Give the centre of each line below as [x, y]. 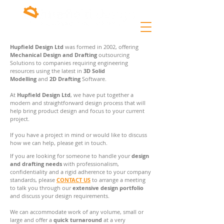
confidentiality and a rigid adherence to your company [80, 172]
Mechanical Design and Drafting [53, 55]
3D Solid [94, 71]
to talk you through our [41, 188]
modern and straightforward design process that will [78, 103]
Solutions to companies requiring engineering [69, 63]
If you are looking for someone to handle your [71, 156]
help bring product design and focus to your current [77, 111]
